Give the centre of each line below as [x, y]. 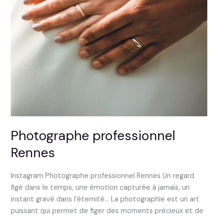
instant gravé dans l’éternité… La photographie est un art [105, 199]
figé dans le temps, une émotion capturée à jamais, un [100, 187]
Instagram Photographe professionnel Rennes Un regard [103, 176]
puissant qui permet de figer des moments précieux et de [107, 211]
